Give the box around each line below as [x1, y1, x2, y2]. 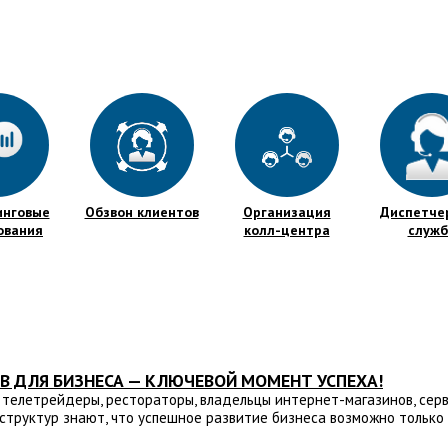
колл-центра [243, 221, 330, 239]
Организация [242, 203, 331, 221]
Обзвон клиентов [84, 203, 199, 221]
